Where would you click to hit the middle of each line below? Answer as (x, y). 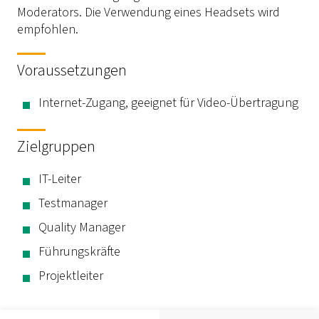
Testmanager (73, 203)
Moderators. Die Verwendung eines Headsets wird (148, 12)
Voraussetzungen (72, 70)
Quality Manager (82, 227)
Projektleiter (71, 276)
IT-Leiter (60, 179)
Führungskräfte (79, 251)
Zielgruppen (56, 146)
